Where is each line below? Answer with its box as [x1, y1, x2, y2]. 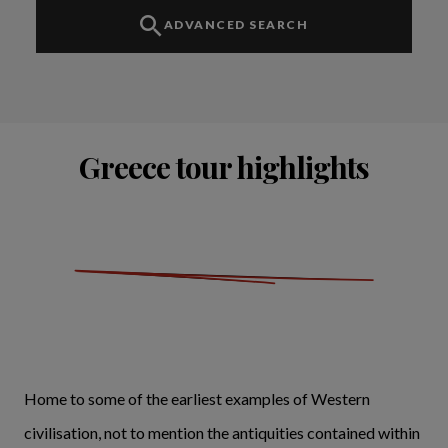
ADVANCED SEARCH [163, 16, 308, 32]
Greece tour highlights [79, 146, 369, 187]
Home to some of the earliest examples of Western [24, 388, 370, 408]
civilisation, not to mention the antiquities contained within [24, 422, 420, 442]
